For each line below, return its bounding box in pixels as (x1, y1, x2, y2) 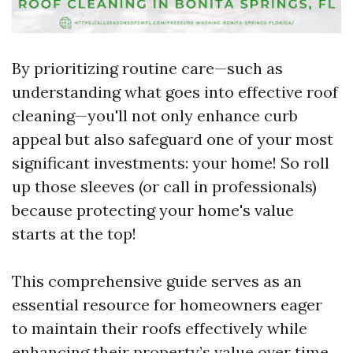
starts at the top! (12, 224, 136, 243)
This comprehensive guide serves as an (12, 271, 302, 291)
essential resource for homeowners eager (12, 295, 322, 314)
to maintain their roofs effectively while (12, 318, 307, 338)
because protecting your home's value (12, 200, 294, 220)
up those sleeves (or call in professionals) (12, 176, 317, 196)
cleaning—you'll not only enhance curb (12, 106, 298, 125)
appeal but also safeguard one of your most (12, 129, 333, 149)
